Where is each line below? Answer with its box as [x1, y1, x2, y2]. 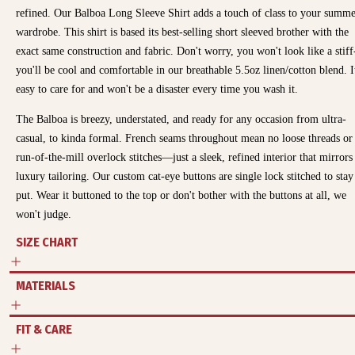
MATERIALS [16, 278, 75, 294]
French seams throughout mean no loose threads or [125, 132, 353, 145]
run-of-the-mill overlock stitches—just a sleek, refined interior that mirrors [16, 151, 353, 164]
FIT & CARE [16, 322, 72, 338]
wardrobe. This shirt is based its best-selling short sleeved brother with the [16, 25, 349, 39]
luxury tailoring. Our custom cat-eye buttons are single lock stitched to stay [16, 170, 353, 183]
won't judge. [16, 208, 74, 221]
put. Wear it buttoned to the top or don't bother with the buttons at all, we [16, 189, 346, 202]
